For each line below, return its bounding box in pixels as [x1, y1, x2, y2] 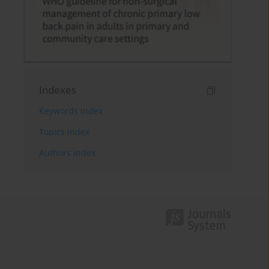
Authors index [39, 147, 96, 159]
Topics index [39, 125, 90, 138]
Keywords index [39, 104, 103, 116]
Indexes [39, 82, 77, 97]
